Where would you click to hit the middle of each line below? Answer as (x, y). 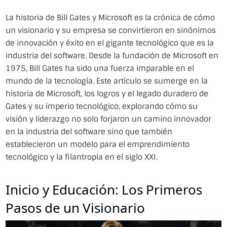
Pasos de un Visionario (75, 206)
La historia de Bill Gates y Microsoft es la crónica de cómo (110, 18)
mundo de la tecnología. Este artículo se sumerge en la (107, 81)
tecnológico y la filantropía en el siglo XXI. (82, 157)
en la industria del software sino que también (89, 132)
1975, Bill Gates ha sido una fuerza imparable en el (100, 68)
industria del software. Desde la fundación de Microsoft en (112, 56)
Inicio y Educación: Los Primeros (104, 188)
